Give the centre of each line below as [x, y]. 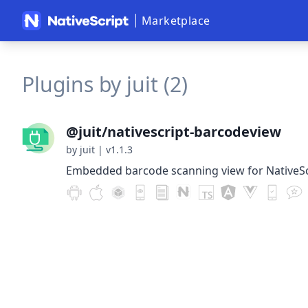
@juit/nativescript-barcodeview [174, 132]
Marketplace [176, 21]
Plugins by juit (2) [105, 84]
